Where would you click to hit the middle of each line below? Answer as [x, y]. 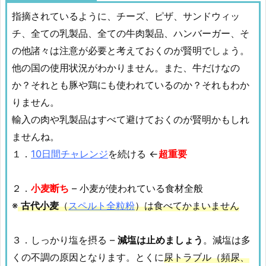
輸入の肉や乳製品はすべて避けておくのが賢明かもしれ [131, 120]
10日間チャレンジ [70, 154]
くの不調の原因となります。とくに [88, 257]
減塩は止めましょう [161, 240]
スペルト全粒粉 [102, 206]
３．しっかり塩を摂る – [65, 240]
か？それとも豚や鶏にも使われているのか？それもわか [131, 85]
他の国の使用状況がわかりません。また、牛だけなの [126, 68]
